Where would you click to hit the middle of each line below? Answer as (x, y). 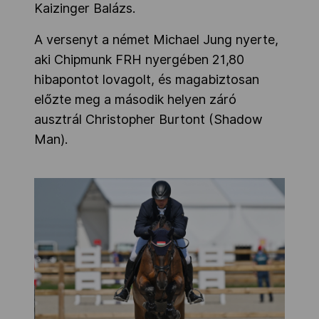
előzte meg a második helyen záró (135, 99)
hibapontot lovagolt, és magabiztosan (147, 79)
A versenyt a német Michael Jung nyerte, (156, 39)
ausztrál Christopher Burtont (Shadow (148, 119)
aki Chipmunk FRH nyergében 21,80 (139, 59)
